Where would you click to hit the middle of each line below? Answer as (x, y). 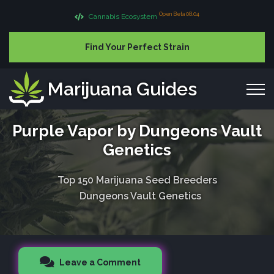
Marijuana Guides (122, 89)
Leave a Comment (99, 262)
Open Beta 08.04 (179, 14)
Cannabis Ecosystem (123, 16)
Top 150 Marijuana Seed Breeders (137, 180)
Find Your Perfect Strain (137, 47)
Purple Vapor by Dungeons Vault (137, 131)
